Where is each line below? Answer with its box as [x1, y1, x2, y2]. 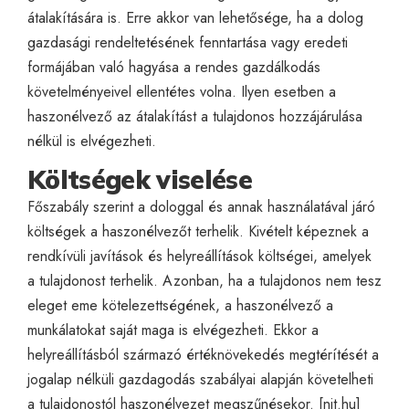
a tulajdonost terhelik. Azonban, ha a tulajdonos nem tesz [27, 269, 382, 291]
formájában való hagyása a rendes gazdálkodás [27, 56, 320, 78]
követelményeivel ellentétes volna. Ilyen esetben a [27, 80, 336, 102]
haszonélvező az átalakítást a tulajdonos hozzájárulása [27, 105, 362, 127]
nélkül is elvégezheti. [27, 130, 156, 152]
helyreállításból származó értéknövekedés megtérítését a [27, 343, 379, 365]
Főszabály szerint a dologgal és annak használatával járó [27, 195, 375, 217]
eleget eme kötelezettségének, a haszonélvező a [27, 294, 333, 316]
